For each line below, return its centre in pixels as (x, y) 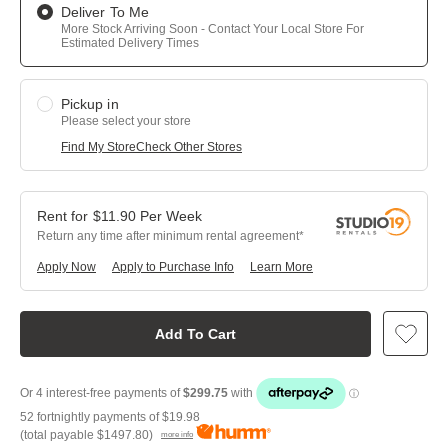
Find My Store (98, 147)
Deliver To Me (105, 12)
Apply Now (66, 267)
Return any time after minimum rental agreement (168, 236)
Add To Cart (195, 334)
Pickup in (90, 104)
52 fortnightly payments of (91, 417)
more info (177, 434)
